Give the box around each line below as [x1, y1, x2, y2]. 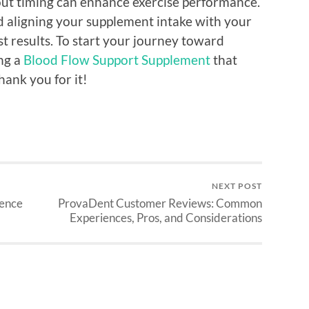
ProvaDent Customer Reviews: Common [58, 196, 262, 211]
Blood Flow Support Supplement [23, 51, 210, 68]
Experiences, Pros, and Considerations [70, 210, 262, 226]
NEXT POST [212, 181, 262, 192]
